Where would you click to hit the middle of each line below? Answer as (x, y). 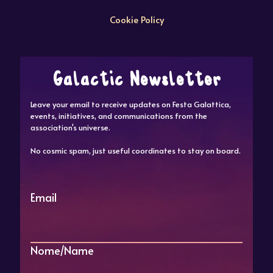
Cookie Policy (136, 19)
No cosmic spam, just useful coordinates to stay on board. (136, 150)
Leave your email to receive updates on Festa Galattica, (131, 104)
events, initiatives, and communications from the (119, 115)
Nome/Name (62, 250)
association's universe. (70, 127)
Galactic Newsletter (136, 80)
